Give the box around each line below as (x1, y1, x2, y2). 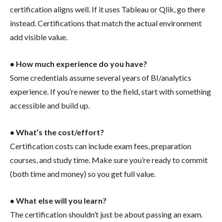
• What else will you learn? (10, 195, 107, 205)
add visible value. (10, 32, 67, 42)
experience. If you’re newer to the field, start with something (10, 86, 211, 96)
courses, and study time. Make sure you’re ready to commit (10, 155, 208, 165)
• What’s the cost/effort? (10, 127, 104, 137)
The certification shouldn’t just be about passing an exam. (10, 209, 203, 219)
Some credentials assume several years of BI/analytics (10, 72, 191, 82)
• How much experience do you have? (10, 58, 147, 68)
